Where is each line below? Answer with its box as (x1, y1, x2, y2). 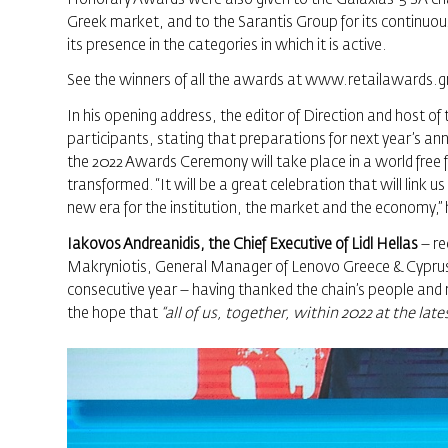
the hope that (67, 305, 161, 321)
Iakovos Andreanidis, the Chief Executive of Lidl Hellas (67, 236, 418, 252)
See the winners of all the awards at (67, 73, 305, 89)
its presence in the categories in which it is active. (67, 37, 387, 53)
